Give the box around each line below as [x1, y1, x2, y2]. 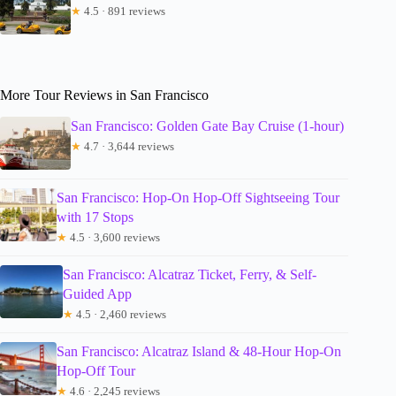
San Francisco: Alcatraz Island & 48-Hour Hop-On [56, 344, 341, 360]
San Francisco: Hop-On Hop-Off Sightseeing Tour [57, 190, 340, 206]
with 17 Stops [57, 209, 134, 225]
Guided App [62, 286, 132, 302]
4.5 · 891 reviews [81, 4, 165, 19]
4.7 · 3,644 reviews [81, 140, 174, 154]
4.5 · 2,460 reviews [72, 308, 166, 322]
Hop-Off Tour [56, 363, 135, 379]
